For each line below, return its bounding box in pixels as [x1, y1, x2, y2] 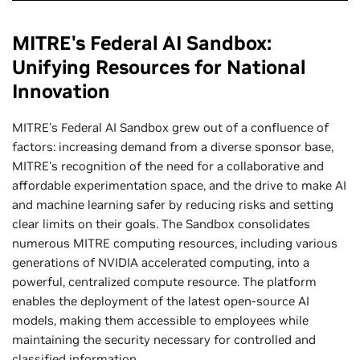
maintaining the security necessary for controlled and [12, 331, 316, 347]
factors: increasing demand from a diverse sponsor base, [12, 138, 333, 154]
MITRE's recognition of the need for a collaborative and [12, 157, 324, 174]
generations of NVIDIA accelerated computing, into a [12, 254, 309, 270]
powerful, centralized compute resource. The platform [12, 273, 317, 289]
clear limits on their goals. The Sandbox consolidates [12, 215, 310, 231]
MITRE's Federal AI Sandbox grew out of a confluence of [12, 119, 329, 135]
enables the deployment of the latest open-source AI [12, 292, 309, 309]
